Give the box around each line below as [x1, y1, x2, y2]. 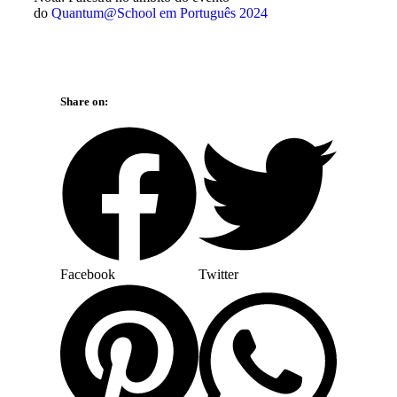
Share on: [60, 95, 108, 108]
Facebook [60, 267, 115, 282]
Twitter [198, 267, 238, 282]
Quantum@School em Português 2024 [51, 5, 268, 20]
